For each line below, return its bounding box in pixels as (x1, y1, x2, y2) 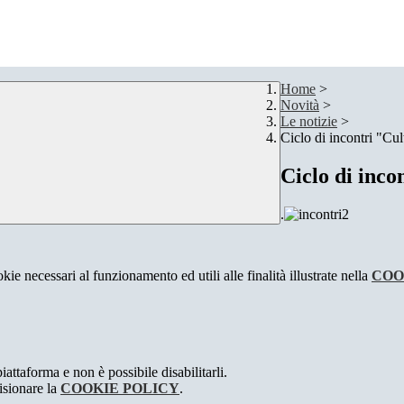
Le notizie (280, 114, 337, 130)
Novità (280, 97, 319, 114)
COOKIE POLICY (60, 381, 179, 397)
